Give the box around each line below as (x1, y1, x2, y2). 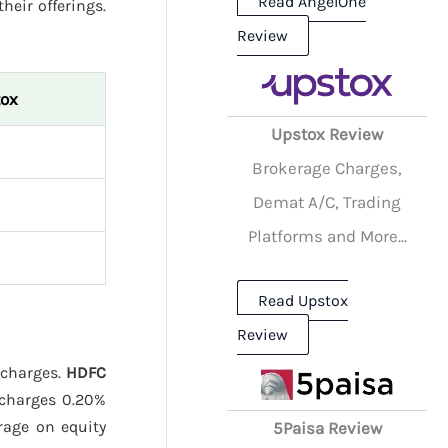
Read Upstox (258, 290, 349, 310)
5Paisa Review (272, 417, 382, 438)
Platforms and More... (247, 226, 407, 247)
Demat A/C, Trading (253, 192, 402, 213)
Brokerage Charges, (252, 158, 403, 179)
